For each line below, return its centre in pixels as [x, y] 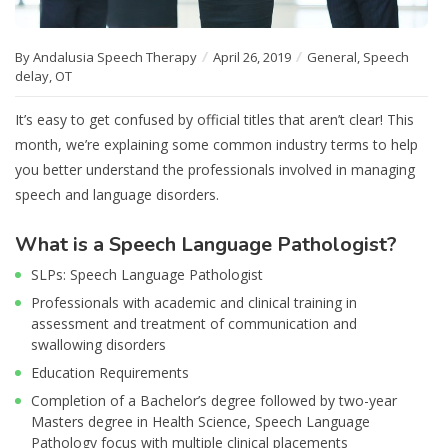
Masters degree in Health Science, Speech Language [200, 422]
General [332, 57]
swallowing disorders [98, 345]
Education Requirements [110, 373]
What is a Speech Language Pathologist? [206, 245]
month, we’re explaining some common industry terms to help [216, 145]
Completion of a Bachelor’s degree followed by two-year [214, 401]
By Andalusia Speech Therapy [107, 57]
